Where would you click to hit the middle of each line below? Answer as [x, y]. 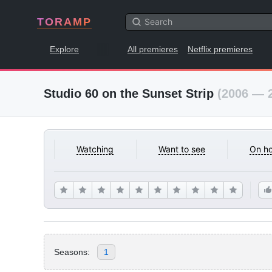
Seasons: [72, 252]
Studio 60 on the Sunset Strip [131, 93]
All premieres [153, 49]
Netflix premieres [220, 49]
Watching [95, 149]
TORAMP [64, 22]
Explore [64, 49]
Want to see [182, 149]
